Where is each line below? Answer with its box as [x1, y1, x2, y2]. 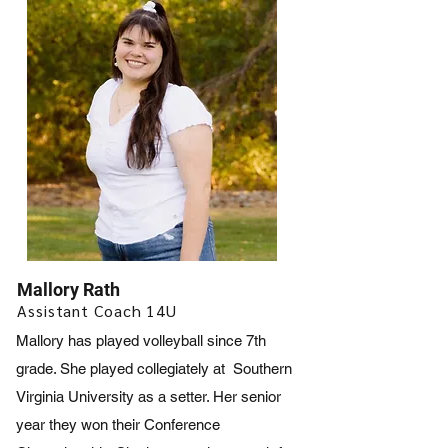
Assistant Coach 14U [17, 300, 178, 321]
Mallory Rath [17, 279, 120, 300]
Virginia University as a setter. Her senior [16, 388, 281, 405]
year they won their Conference [16, 416, 220, 433]
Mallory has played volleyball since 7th [16, 332, 266, 349]
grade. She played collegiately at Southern [16, 360, 292, 377]
